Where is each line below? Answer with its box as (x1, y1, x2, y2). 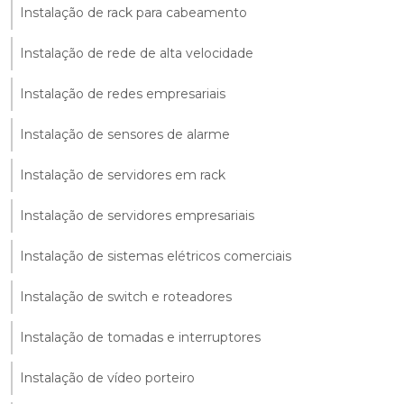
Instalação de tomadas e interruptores (20, 329, 261, 346)
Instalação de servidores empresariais (20, 207, 254, 225)
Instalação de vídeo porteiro (20, 370, 195, 387)
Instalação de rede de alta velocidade (20, 45, 253, 62)
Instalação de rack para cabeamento (20, 5, 247, 22)
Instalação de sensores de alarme (20, 126, 230, 143)
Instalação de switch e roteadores (20, 289, 232, 306)
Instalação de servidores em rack (20, 167, 225, 184)
